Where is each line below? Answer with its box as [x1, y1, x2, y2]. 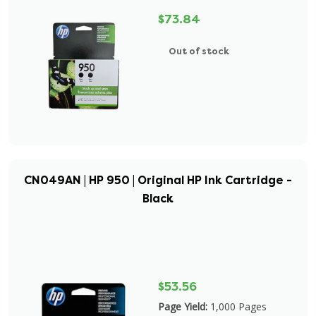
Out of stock [169, 45, 229, 57]
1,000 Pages [210, 300, 267, 313]
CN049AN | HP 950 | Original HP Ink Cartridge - [24, 173, 292, 188]
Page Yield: [158, 300, 207, 313]
